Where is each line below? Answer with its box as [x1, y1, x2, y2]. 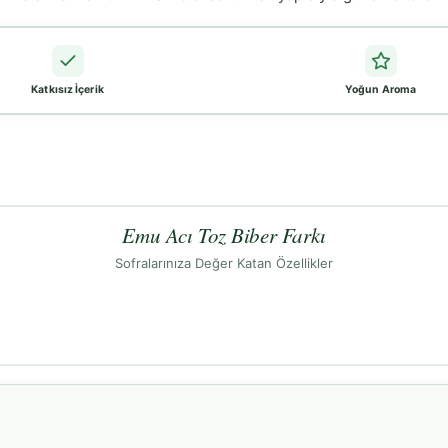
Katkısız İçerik [31, 83, 104, 97]
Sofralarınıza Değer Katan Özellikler [115, 255, 333, 272]
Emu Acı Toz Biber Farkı [122, 221, 326, 250]
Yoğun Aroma [344, 83, 417, 97]
